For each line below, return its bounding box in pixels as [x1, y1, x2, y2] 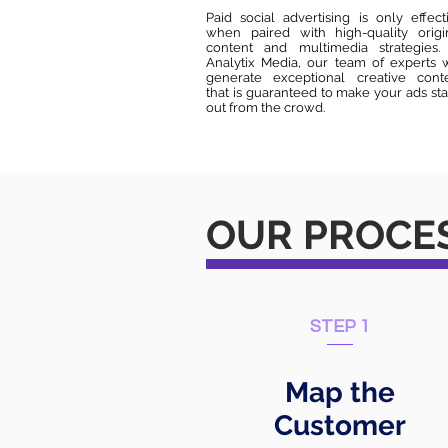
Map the [285, 376, 395, 409]
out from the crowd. [206, 100, 325, 115]
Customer [274, 409, 406, 442]
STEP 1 [309, 317, 370, 336]
